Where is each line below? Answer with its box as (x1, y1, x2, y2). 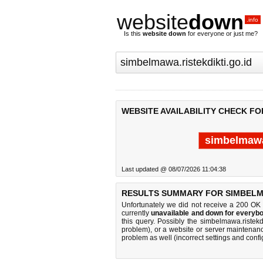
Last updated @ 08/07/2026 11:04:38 (122, 166, 226, 173)
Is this (124, 30, 143, 37)
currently (122, 209, 151, 217)
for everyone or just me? (186, 30, 258, 37)
